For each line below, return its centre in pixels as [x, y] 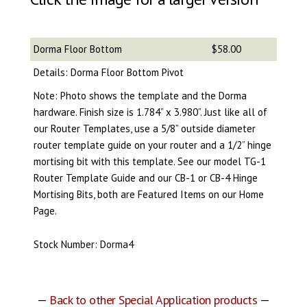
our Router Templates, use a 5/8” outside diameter [144, 128]
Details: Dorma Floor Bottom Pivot [108, 72]
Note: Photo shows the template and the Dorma [140, 95]
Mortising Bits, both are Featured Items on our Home [148, 194]
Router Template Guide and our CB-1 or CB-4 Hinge [145, 177]
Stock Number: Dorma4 [83, 244]
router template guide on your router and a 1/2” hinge [152, 145]
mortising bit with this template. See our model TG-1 [149, 161]
